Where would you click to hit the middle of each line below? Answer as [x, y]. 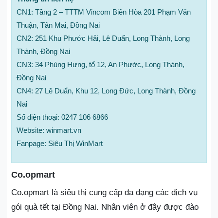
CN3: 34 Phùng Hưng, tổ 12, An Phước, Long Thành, [100, 64]
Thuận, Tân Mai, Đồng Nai [58, 25]
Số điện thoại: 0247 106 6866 [62, 117]
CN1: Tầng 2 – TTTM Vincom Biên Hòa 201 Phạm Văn [104, 12]
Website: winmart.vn [49, 130]
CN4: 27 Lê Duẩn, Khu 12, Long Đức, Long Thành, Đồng [106, 91]
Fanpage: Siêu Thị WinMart [60, 143]
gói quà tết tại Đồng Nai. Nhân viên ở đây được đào [105, 207]
